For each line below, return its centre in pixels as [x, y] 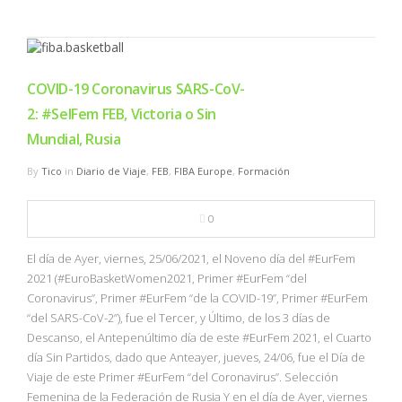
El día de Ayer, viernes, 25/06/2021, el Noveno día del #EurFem [191, 258]
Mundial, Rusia [74, 139]
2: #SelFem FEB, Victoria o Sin [122, 114]
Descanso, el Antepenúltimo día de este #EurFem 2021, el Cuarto [199, 337]
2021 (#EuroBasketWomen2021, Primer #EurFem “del [167, 278]
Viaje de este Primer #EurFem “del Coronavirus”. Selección [183, 376]
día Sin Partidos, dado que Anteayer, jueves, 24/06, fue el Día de [196, 357]
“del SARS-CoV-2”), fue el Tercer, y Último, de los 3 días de [179, 317]
